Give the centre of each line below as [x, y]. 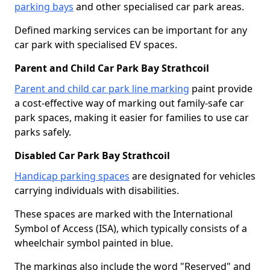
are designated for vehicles [193, 176]
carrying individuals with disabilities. [97, 190]
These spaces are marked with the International [124, 214]
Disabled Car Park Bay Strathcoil [92, 155]
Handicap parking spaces [72, 176]
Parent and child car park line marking [102, 88]
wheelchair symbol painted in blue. [94, 243]
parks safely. [43, 132]
